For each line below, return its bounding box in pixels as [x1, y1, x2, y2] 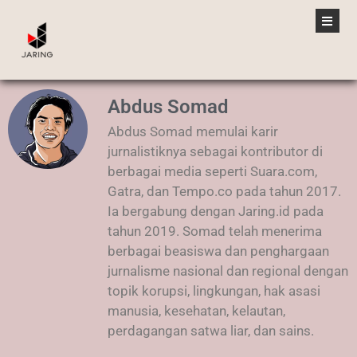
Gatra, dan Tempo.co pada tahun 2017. [108, 183, 341, 199]
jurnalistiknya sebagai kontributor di [108, 143, 323, 159]
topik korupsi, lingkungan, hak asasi [108, 283, 320, 299]
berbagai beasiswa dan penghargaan [108, 243, 329, 259]
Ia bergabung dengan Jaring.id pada [108, 203, 324, 219]
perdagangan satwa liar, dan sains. [108, 323, 314, 339]
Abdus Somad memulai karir [108, 124, 278, 139]
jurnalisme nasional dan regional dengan [108, 263, 348, 279]
